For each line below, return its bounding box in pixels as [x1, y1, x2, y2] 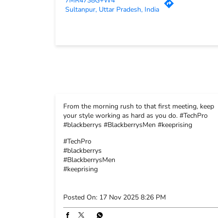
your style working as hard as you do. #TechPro [63, 110, 208, 120]
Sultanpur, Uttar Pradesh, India [65, 4, 159, 14]
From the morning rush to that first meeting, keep [63, 101, 214, 111]
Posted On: [63, 192, 97, 202]
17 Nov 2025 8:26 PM [99, 192, 166, 202]
